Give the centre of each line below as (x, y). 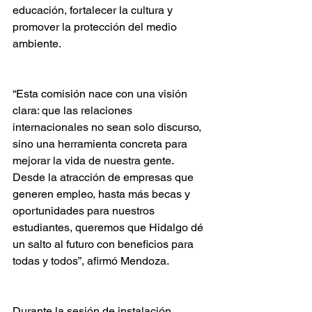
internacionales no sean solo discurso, (108, 127)
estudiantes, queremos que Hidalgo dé (109, 227)
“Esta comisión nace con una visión (101, 94)
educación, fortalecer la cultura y (94, 10)
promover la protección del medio (96, 27)
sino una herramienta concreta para (101, 144)
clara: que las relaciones (74, 110)
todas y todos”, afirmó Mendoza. (91, 261)
